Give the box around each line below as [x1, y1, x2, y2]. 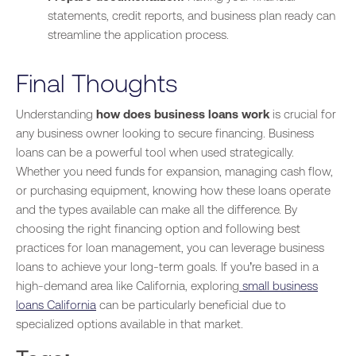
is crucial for [269, 106, 336, 121]
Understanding [16, 106, 96, 121]
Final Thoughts [16, 68, 178, 98]
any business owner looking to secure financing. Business [16, 126, 314, 140]
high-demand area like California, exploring [16, 278, 239, 292]
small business [239, 278, 318, 292]
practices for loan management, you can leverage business [16, 240, 324, 254]
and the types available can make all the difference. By [16, 202, 297, 216]
